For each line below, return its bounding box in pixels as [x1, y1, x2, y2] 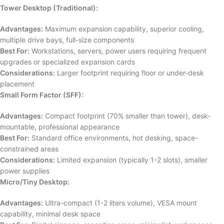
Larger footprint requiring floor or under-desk [55, 68, 204, 77]
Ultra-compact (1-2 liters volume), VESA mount [43, 198, 197, 207]
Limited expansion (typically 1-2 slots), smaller [55, 155, 207, 164]
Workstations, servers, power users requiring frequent [29, 46, 206, 55]
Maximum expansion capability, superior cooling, [43, 24, 204, 33]
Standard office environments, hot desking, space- [29, 133, 198, 142]
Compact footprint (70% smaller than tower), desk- [43, 111, 210, 120]
